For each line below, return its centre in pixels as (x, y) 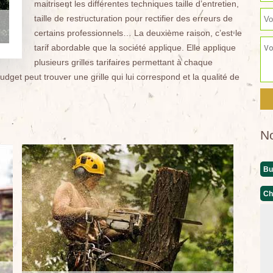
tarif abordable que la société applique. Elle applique (135, 48)
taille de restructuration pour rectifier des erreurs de (133, 18)
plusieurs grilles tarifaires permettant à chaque (123, 62)
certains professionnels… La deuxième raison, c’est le (138, 33)
